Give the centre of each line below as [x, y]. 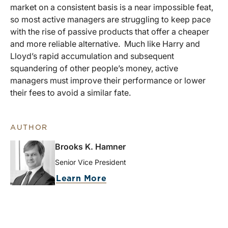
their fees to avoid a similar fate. [70, 92]
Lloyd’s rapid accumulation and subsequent [92, 56]
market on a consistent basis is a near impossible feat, [112, 7]
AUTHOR [29, 127]
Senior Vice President [91, 162]
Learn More [81, 178]
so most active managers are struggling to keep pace [110, 19]
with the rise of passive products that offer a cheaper [110, 31]
